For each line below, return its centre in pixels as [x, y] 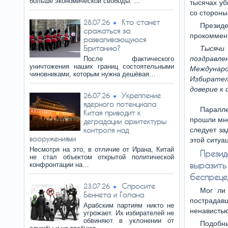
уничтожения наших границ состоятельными [102, 66]
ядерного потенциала [120, 104]
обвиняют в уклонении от [129, 221]
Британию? [102, 48]
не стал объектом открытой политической [102, 157]
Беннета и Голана [114, 195]
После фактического [129, 59]
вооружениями [53, 139]
